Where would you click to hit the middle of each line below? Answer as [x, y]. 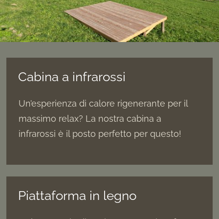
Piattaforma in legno [77, 196]
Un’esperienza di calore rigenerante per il [103, 104]
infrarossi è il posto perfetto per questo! [100, 134]
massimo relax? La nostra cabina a [90, 119]
